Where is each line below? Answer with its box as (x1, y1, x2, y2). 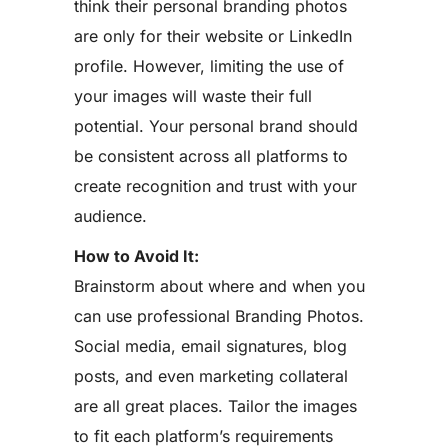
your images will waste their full (74, 86, 312, 106)
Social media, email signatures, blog (74, 336, 347, 356)
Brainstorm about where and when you (74, 276, 365, 296)
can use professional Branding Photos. (74, 306, 369, 326)
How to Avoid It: (74, 246, 199, 266)
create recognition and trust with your (74, 176, 357, 196)
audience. (74, 206, 147, 226)
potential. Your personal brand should (74, 116, 358, 136)
